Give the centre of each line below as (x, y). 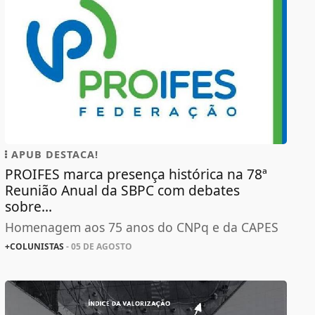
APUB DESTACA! (53, 155)
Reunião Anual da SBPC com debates (122, 191)
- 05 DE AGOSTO (98, 247)
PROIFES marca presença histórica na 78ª (136, 174)
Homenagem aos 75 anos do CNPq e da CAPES (141, 227)
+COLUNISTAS (34, 247)
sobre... (28, 207)
